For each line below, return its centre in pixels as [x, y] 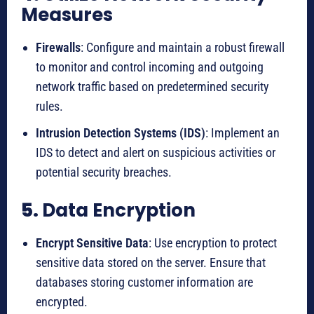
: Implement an [243, 133]
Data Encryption [119, 211]
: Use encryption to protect [213, 243]
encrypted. [62, 302]
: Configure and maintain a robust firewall [183, 48]
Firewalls [58, 48]
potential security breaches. [104, 172]
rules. [49, 107]
